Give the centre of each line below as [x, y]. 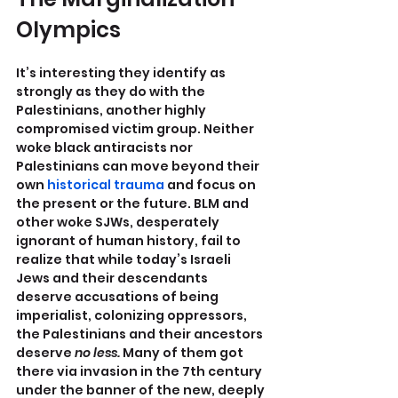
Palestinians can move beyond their [139, 167]
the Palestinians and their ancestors [141, 334]
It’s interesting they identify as [122, 73]
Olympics [68, 30]
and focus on [211, 185]
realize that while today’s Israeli [125, 260]
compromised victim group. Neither [136, 129]
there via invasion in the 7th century [140, 372]
